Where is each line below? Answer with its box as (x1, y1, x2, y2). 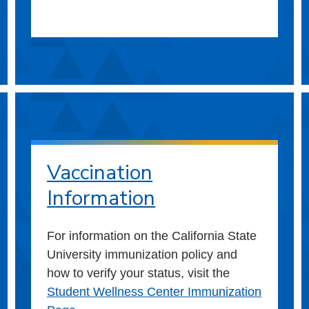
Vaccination (47, 158, 153, 187)
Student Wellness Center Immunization (47, 284, 262, 299)
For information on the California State (47, 228, 257, 243)
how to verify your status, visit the (47, 266, 230, 280)
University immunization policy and (47, 247, 238, 261)
